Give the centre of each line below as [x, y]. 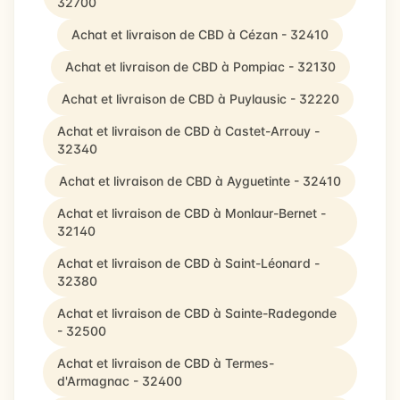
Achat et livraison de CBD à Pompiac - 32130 [200, 67]
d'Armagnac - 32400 [120, 381]
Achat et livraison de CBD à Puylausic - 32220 [200, 99]
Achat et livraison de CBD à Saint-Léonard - [188, 263]
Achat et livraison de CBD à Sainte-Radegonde [197, 313]
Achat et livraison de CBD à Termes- [166, 363]
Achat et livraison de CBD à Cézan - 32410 [200, 34]
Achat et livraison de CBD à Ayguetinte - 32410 [200, 181]
